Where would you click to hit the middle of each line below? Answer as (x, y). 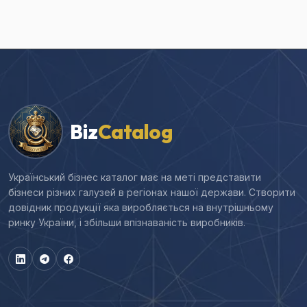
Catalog (135, 132)
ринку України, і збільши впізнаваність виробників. (127, 223)
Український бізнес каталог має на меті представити (135, 177)
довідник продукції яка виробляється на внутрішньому (141, 208)
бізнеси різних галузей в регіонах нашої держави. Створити (152, 193)
